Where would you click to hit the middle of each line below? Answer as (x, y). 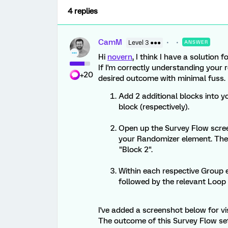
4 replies (83, 11)
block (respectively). (154, 107)
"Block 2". (136, 150)
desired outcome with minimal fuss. (162, 79)
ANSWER (196, 42)
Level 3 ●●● (145, 43)
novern (120, 57)
